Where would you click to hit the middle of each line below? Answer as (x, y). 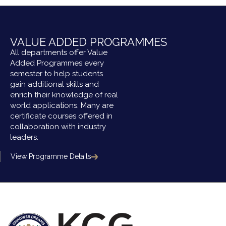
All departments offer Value (59, 52)
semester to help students (56, 74)
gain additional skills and (54, 84)
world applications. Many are (62, 105)
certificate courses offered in (61, 116)
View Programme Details (51, 156)
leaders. (24, 137)
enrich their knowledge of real (64, 95)
